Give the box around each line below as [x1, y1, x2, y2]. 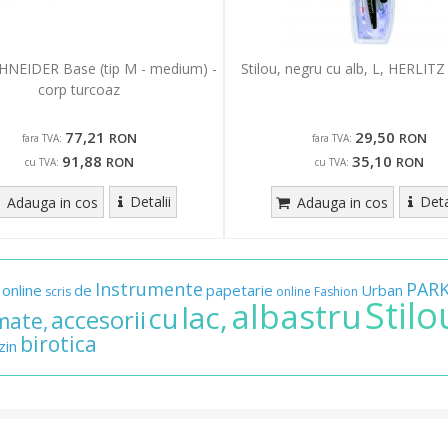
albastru [231, 293, 362, 339]
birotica [20, 329, 97, 358]
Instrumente [95, 276, 203, 301]
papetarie [206, 279, 273, 300]
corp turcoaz [38, 79, 120, 99]
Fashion [314, 282, 358, 300]
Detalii [129, 191, 171, 211]
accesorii [51, 302, 146, 336]
